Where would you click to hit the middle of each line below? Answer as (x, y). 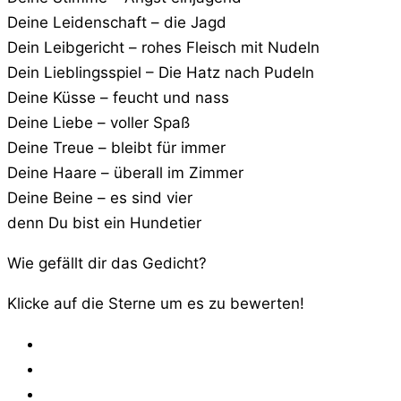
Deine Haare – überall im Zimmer (125, 173)
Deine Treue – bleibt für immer (116, 148)
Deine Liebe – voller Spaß (98, 123)
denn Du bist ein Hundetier (104, 223)
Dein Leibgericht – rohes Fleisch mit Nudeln (163, 48)
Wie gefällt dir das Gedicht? (107, 264)
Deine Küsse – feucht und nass (118, 98)
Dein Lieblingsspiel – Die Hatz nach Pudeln (161, 73)
